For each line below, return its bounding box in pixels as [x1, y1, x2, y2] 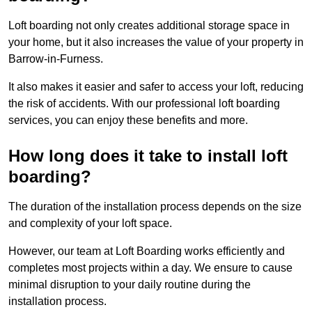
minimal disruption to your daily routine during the [8, 279, 251, 291]
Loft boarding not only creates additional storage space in [8, 19, 290, 32]
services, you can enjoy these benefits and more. [8, 114, 248, 127]
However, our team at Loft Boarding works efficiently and [8, 245, 285, 258]
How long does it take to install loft [8, 146, 288, 166]
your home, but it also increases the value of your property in [8, 36, 304, 49]
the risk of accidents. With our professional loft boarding [8, 97, 280, 110]
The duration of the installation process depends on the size [8, 201, 302, 213]
